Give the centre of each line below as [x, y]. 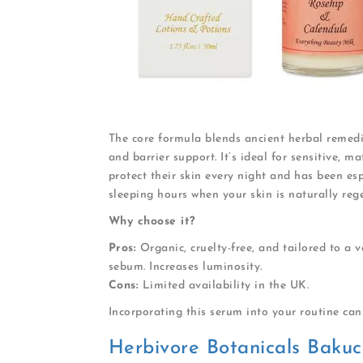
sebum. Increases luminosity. [185, 267]
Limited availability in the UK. [224, 285]
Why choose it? [152, 221]
